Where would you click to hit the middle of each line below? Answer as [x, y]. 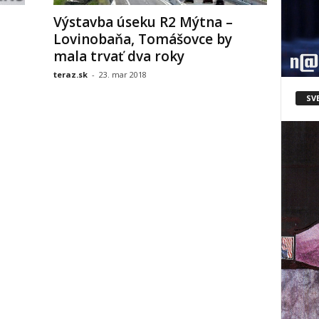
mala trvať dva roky [119, 56]
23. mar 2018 [122, 74]
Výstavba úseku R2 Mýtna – [143, 22]
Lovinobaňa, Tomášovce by [142, 39]
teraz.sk [70, 74]
